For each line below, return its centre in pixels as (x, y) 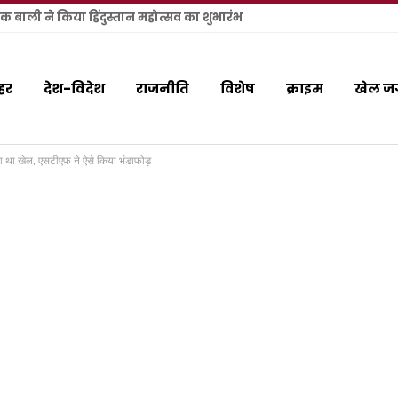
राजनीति (162, 88)
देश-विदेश (74, 88)
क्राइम (304, 88)
